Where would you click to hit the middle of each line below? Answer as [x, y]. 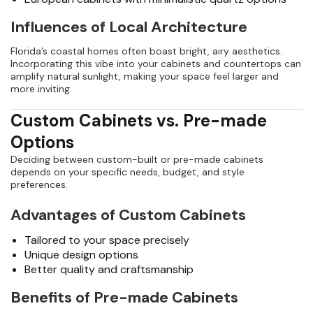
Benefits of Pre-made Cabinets [124, 298]
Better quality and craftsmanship [109, 270]
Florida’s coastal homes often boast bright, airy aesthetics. [146, 51]
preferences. [39, 185]
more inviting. [41, 89]
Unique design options [81, 255]
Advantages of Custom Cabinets [128, 215]
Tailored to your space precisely [107, 240]
